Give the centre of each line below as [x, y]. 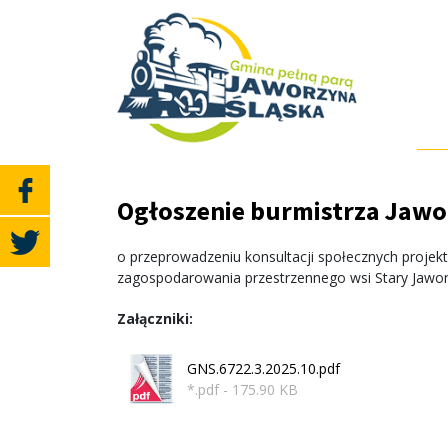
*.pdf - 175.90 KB [242, 389]
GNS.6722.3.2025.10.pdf [263, 368]
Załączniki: [155, 318]
